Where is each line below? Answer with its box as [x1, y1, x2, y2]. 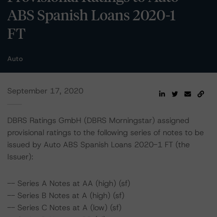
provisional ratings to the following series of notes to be [7, 127, 204, 138]
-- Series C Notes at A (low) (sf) [7, 202, 122, 213]
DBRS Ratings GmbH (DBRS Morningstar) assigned [7, 115, 189, 125]
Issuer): [7, 152, 33, 162]
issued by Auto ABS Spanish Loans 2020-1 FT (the [7, 139, 190, 150]
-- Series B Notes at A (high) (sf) [7, 190, 124, 201]
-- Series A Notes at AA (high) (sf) [7, 178, 130, 188]
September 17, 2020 [7, 86, 83, 96]
